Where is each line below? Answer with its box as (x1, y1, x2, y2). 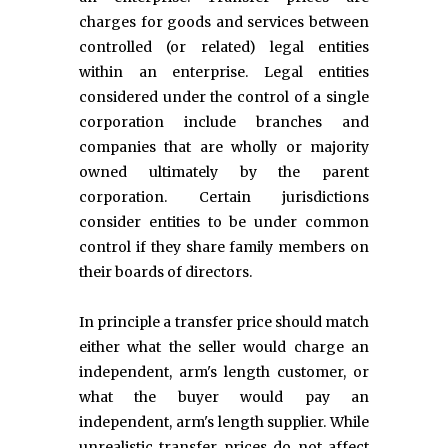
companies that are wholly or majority (79, 138, 369, 157)
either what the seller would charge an (79, 338, 369, 357)
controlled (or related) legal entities (79, 38, 369, 57)
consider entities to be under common (79, 213, 369, 232)
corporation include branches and (79, 113, 369, 132)
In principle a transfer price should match (79, 313, 369, 332)
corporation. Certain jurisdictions (79, 188, 369, 207)
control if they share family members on (79, 238, 369, 257)
